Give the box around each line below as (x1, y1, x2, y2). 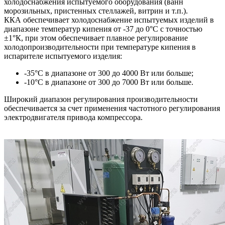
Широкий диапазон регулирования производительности (4, 94, 198, 103)
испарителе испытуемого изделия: (4, 51, 122, 60)
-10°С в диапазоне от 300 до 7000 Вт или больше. (24, 77, 195, 86)
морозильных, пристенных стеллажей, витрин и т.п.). (4, 6, 188, 15)
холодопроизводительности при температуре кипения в (4, 42, 196, 51)
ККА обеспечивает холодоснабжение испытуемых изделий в (4, 15, 214, 24)
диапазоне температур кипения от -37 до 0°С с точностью (4, 24, 202, 33)
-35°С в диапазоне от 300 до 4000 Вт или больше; (24, 68, 195, 77)
